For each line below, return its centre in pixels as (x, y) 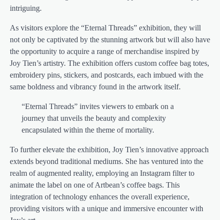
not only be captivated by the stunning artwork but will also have (110, 39)
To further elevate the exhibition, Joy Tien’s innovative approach (109, 149)
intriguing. (26, 8)
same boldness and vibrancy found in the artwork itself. (95, 86)
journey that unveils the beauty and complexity (94, 118)
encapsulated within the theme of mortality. (88, 130)
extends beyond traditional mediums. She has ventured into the (107, 161)
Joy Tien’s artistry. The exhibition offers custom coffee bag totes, (110, 63)
